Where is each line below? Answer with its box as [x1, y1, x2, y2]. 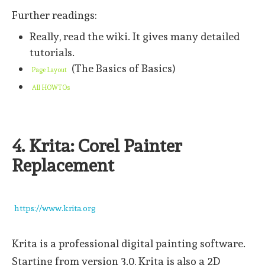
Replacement [12, 155, 114, 176]
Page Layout [32, 66, 67, 75]
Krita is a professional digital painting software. [12, 237, 245, 250]
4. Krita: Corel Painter [12, 135, 182, 157]
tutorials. [30, 46, 75, 59]
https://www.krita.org [14, 203, 96, 214]
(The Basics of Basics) [69, 62, 176, 75]
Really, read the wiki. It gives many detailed [30, 30, 240, 43]
